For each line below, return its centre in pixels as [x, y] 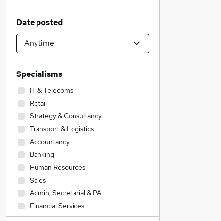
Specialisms [39, 74]
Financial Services [57, 206]
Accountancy [50, 142]
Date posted [39, 22]
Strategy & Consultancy [66, 116]
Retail [38, 103]
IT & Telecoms [51, 90]
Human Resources [57, 167]
